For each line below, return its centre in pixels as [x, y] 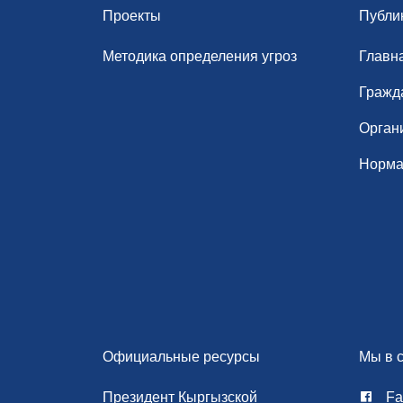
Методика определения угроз [200, 56]
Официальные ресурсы [181, 357]
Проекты [132, 16]
